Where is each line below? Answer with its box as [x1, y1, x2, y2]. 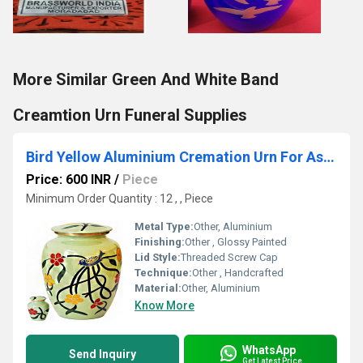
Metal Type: [135, 220, 194, 233]
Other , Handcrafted [192, 267, 284, 279]
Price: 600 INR [26, 172, 111, 187]
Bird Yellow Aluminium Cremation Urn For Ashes [323, 148, 335, 165]
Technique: [135, 267, 192, 279]
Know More [135, 299, 194, 312]
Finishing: [135, 236, 185, 248]
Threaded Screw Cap [181, 251, 278, 263]
